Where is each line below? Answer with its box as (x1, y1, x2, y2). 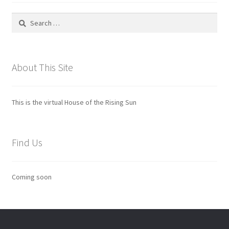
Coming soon (11, 172, 52, 182)
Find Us (11, 135, 42, 149)
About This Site (11, 61, 73, 74)
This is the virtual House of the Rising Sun (11, 97, 136, 107)
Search (11, 13, 33, 23)
